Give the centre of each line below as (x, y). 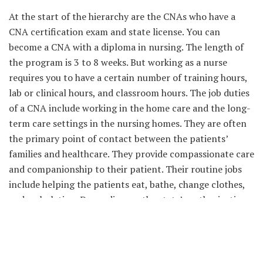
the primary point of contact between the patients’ (118, 138)
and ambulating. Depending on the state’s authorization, (129, 199)
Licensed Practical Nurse (85, 254)
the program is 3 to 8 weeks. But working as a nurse (118, 62)
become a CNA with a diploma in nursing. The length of (126, 47)
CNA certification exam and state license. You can (114, 31)
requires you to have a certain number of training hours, (128, 77)
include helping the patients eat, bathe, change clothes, (127, 184)
